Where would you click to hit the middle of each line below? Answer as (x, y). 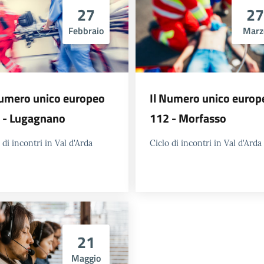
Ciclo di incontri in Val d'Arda (206, 143)
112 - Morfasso (188, 118)
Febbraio (86, 30)
